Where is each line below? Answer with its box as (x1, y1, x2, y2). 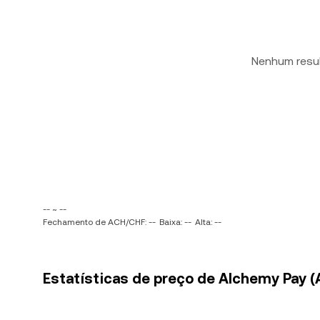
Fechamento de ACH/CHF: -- (43, 217, 156, 227)
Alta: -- (195, 217, 221, 227)
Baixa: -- (159, 217, 191, 227)
